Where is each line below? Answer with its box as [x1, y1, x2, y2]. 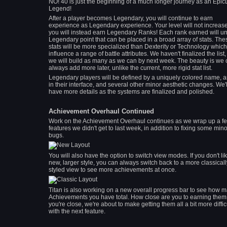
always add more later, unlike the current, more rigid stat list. [49, 64, 212, 71]
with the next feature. [49, 208, 105, 215]
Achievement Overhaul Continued [49, 107, 154, 115]
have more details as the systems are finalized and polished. [49, 88, 214, 95]
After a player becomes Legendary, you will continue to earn [49, 15, 213, 22]
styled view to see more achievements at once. [49, 166, 176, 173]
